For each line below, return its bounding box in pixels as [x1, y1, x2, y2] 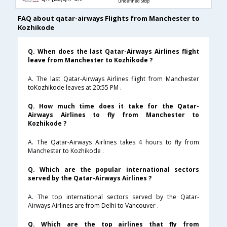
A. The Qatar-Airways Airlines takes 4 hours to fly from [28, 138, 199, 147]
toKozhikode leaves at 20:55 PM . [28, 83, 122, 92]
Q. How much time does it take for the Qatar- [28, 102, 199, 111]
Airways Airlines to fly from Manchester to [28, 110, 199, 120]
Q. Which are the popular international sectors [28, 165, 199, 174]
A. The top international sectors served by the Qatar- [28, 193, 199, 202]
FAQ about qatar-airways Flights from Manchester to [18, 14, 200, 23]
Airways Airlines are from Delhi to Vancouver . [28, 201, 159, 210]
